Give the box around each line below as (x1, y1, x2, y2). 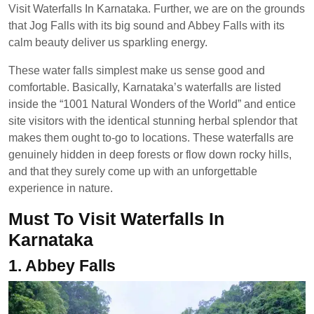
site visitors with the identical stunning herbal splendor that (8, 115, 297, 127)
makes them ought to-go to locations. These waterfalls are (8, 132, 294, 144)
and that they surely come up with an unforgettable (8, 165, 257, 177)
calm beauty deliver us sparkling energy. (8, 36, 207, 48)
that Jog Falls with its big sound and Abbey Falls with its (8, 20, 285, 32)
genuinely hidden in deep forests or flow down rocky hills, (8, 149, 292, 161)
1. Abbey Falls (8, 257, 116, 275)
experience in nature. (8, 182, 113, 194)
